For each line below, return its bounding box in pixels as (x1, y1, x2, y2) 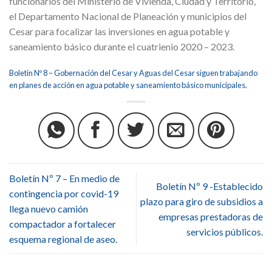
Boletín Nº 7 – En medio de (9, 172, 120, 185)
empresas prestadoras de (158, 210, 263, 222)
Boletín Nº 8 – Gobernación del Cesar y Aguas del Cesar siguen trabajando (9, 67, 257, 78)
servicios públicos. (186, 225, 263, 237)
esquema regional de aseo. (9, 233, 117, 245)
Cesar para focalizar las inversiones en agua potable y (9, 25, 229, 38)
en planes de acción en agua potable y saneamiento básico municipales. (9, 80, 247, 90)
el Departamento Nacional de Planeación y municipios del (9, 10, 246, 22)
